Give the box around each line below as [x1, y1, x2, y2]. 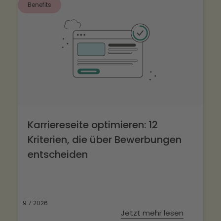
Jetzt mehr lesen [121, 208, 184, 219]
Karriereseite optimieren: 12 [28, 118, 158, 132]
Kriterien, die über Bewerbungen [28, 133, 182, 147]
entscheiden [28, 147, 88, 162]
